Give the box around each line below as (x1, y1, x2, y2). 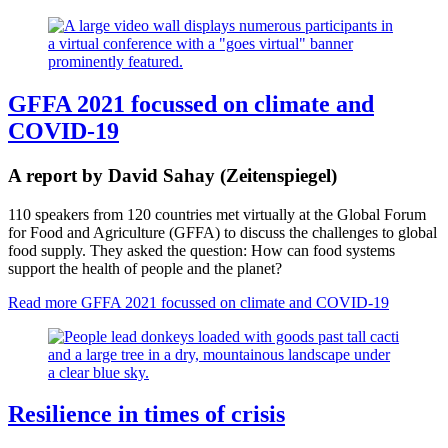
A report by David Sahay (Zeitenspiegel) (8, 164, 337, 186)
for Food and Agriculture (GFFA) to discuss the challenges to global (8, 223, 437, 241)
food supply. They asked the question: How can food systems (8, 241, 395, 259)
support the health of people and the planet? (8, 259, 282, 277)
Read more (8, 293, 77, 311)
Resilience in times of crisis (8, 401, 285, 428)
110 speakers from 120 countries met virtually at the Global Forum (8, 205, 426, 223)
